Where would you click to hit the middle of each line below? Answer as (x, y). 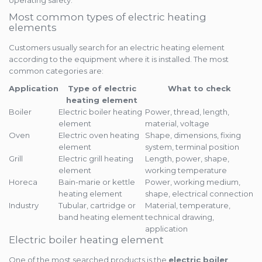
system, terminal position (192, 147)
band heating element (101, 217)
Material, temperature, (188, 206)
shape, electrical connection (199, 194)
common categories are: (56, 71)
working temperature (186, 170)
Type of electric (102, 89)
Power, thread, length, (187, 112)
